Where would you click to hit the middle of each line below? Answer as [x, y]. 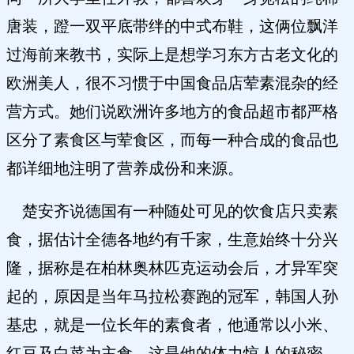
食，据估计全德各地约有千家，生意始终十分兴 [172, 240]
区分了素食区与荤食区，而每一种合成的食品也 [172, 140]
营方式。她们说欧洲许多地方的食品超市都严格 [172, 112]
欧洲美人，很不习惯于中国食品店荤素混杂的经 [172, 83]
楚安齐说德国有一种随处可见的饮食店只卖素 [172, 211]
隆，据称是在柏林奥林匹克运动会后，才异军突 [172, 268]
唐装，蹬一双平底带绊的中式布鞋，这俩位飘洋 [172, 26]
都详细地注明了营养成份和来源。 [125, 169]
